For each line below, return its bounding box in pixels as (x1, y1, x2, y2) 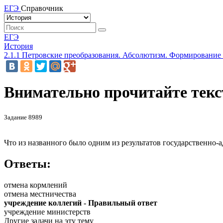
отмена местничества (4, 189, 76, 198)
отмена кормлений (4, 180, 67, 189)
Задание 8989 (4, 113, 42, 121)
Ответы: (4, 157, 51, 170)
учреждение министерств (4, 207, 91, 216)
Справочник (21, 4, 63, 12)
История (4, 42, 33, 50)
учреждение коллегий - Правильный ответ (4, 198, 157, 207)
